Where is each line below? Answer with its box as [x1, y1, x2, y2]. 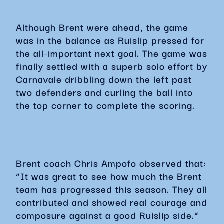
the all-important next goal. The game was [16, 45, 207, 60]
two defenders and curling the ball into [16, 84, 193, 99]
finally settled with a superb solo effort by [16, 58, 207, 73]
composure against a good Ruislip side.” [16, 207, 199, 222]
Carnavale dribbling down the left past [16, 71, 192, 86]
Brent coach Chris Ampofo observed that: [16, 155, 206, 170]
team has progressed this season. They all [16, 181, 207, 196]
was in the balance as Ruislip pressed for [16, 32, 204, 47]
